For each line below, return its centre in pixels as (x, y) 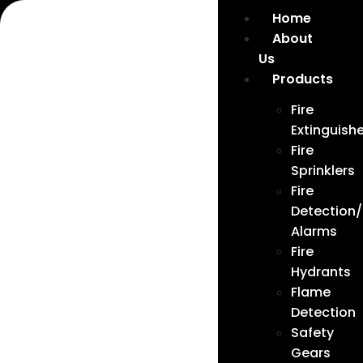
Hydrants (320, 272)
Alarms (314, 231)
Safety (312, 333)
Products (302, 79)
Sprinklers (322, 171)
